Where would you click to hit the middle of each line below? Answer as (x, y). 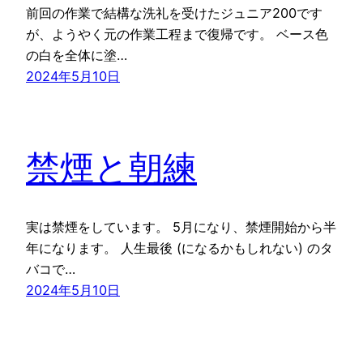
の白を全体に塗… (77, 56)
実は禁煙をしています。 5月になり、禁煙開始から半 (181, 227)
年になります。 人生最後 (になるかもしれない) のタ (179, 248)
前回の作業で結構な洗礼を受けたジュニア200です (174, 13)
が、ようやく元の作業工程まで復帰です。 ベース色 (177, 34)
